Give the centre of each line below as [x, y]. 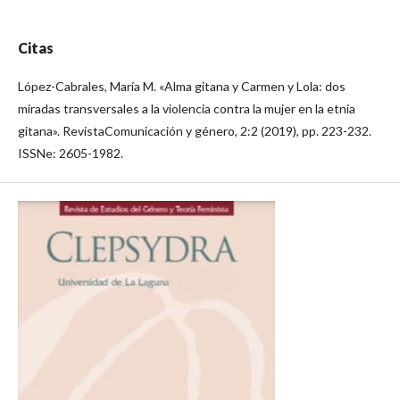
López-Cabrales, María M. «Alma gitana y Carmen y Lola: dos [182, 86]
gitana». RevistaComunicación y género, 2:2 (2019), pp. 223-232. [195, 130]
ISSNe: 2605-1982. [71, 153]
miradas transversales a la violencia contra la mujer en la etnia [187, 108]
